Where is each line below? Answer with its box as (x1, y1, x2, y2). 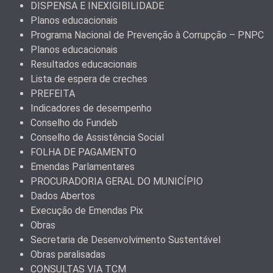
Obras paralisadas (30, 249, 105, 261)
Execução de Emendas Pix (30, 205, 143, 217)
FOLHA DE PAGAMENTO (30, 146, 136, 158)
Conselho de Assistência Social (30, 132, 164, 144)
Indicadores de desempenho (30, 102, 152, 115)
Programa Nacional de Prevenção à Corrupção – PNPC (30, 29, 264, 41)
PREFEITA (30, 88, 75, 100)
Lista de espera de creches (30, 73, 147, 85)
